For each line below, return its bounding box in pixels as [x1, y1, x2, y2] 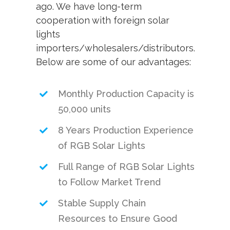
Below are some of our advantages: [35, 56, 191, 68]
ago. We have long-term [35, 1, 142, 12]
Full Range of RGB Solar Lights [58, 161, 195, 172]
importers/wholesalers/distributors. [35, 43, 195, 54]
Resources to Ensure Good [58, 213, 178, 224]
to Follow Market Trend [58, 177, 161, 188]
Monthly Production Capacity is [58, 88, 195, 100]
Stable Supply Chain [58, 198, 146, 209]
